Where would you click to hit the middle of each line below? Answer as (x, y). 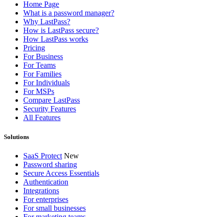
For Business (43, 57)
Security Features (50, 109)
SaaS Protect (43, 155)
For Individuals (46, 83)
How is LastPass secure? (61, 31)
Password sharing (50, 164)
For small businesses (54, 208)
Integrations (41, 190)
